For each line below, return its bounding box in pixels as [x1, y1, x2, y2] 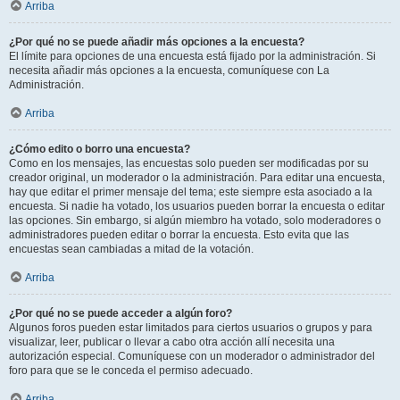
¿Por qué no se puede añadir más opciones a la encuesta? [9, 35, 304, 48]
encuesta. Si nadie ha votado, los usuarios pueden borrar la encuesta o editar [9, 199, 385, 212]
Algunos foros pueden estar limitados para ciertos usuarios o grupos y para [9, 321, 372, 334]
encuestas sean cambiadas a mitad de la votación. [9, 242, 254, 255]
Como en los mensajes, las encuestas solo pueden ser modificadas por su [9, 156, 369, 170]
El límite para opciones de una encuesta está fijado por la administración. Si [9, 49, 376, 62]
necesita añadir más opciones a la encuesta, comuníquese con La [9, 63, 329, 77]
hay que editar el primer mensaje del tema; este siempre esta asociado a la [9, 185, 372, 198]
